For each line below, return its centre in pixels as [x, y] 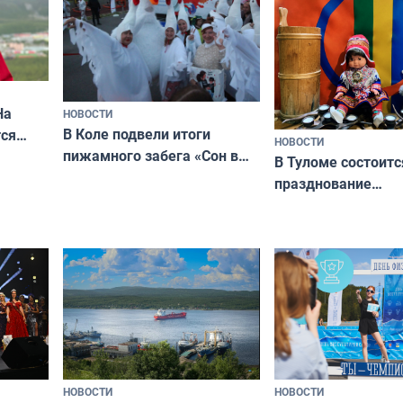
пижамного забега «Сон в [151, 155]
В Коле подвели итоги [137, 134]
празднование [323, 184]
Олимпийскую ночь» [132, 177]
